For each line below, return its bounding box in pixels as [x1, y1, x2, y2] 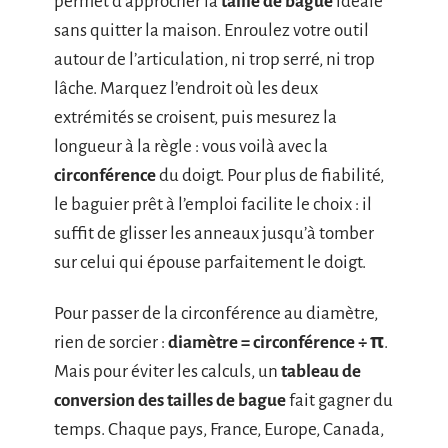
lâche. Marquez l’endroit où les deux [54, 78, 318, 98]
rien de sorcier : [54, 333, 168, 352]
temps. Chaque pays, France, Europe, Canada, [54, 420, 384, 439]
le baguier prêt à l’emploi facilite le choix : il [54, 194, 372, 214]
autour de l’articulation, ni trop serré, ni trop [54, 49, 375, 69]
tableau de [281, 362, 361, 381]
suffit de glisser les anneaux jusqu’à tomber [54, 223, 374, 243]
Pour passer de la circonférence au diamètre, [54, 304, 378, 323]
